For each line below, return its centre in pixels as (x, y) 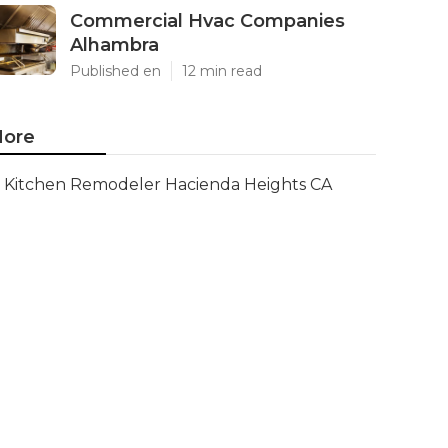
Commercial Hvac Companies (207, 21)
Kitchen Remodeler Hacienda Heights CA (168, 184)
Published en (115, 71)
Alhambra (114, 45)
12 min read (222, 71)
